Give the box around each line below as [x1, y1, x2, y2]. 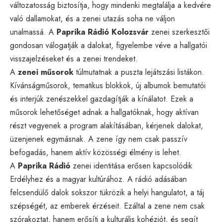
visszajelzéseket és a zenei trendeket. [10, 53, 138, 64]
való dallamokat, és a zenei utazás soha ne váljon [10, 12, 175, 24]
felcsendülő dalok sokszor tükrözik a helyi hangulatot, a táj [10, 186, 204, 198]
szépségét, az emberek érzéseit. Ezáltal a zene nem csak [10, 200, 205, 212]
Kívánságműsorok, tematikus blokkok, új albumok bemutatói [10, 79, 206, 91]
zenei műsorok [18, 66, 73, 78]
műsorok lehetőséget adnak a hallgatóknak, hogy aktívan [10, 106, 199, 118]
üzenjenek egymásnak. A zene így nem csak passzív [10, 133, 187, 145]
